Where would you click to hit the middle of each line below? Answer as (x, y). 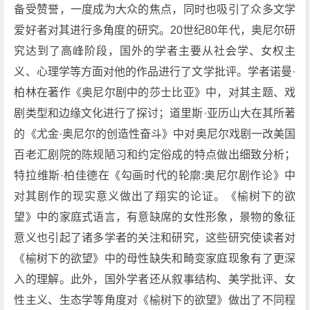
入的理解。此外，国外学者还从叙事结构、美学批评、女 (155, 279)
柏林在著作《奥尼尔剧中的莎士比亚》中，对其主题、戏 (155, 92)
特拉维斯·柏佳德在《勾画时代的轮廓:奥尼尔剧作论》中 (155, 175)
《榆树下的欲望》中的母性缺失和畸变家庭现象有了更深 (155, 258)
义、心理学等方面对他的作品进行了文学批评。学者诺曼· (155, 72)
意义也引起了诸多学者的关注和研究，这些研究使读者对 (155, 238)
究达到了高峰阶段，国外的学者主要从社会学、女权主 (155, 51)
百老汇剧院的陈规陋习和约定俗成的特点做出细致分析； (155, 155)
